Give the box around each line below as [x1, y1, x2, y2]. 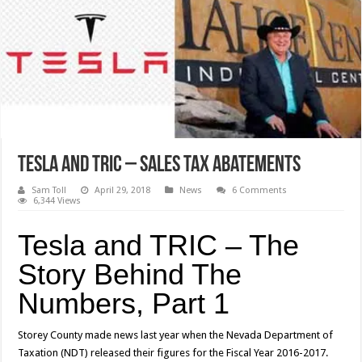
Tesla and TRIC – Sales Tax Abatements [18, 154, 301, 178]
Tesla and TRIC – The [18, 229, 300, 263]
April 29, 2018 [95, 185, 151, 196]
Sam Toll [32, 185, 67, 196]
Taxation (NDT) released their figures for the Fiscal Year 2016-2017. [18, 347, 331, 360]
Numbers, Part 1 [18, 287, 230, 321]
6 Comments [232, 185, 288, 196]
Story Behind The [18, 258, 242, 292]
